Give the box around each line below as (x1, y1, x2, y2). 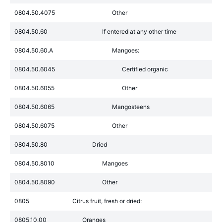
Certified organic (122, 65, 168, 73)
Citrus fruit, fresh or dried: (72, 197, 142, 205)
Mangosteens (112, 103, 150, 111)
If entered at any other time (102, 28, 176, 35)
